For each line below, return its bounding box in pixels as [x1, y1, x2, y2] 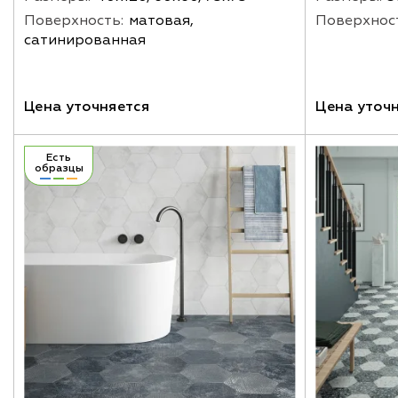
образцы [34, 161, 84, 175]
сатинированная [24, 30, 146, 49]
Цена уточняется [24, 97, 150, 115]
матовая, [129, 11, 194, 29]
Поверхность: [24, 11, 123, 29]
